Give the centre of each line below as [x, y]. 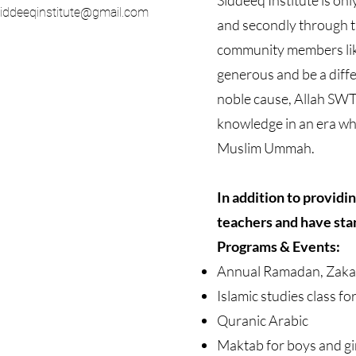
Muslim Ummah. [266, 148]
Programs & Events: [280, 246]
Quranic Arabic [263, 320]
